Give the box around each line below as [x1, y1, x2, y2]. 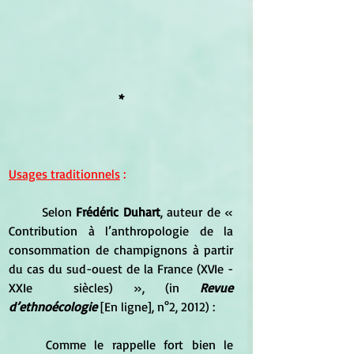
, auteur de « [160, 204, 233, 220]
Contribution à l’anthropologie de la [9, 223, 233, 239]
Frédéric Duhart [76, 204, 160, 220]
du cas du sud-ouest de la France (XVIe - [9, 261, 233, 277]
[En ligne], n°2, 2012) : [100, 299, 215, 315]
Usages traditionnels [9, 166, 120, 183]
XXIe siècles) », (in [9, 280, 200, 296]
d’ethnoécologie [9, 299, 100, 315]
